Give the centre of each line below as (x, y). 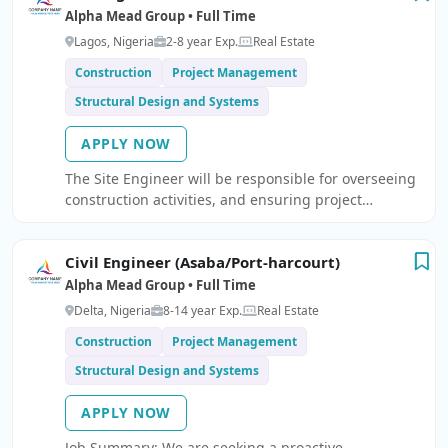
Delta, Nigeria (112, 310)
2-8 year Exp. (202, 41)
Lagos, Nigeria (114, 41)
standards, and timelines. (151, 241)
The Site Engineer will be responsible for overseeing (240, 178)
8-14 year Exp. (202, 310)
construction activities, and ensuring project (213, 199)
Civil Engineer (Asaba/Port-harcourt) (202, 262)
